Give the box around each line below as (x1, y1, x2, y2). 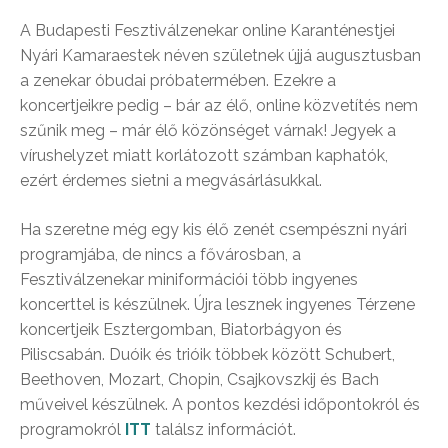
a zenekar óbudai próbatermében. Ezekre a (20, 71, 336, 90)
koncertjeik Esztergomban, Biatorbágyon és (20, 320, 342, 339)
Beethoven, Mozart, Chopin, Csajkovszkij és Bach (20, 370, 379, 389)
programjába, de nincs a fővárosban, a (20, 245, 301, 264)
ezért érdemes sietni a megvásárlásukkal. (20, 171, 322, 190)
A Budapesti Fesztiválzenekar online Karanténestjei (20, 21, 395, 40)
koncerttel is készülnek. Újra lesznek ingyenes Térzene (20, 295, 415, 314)
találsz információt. (151, 420, 296, 439)
